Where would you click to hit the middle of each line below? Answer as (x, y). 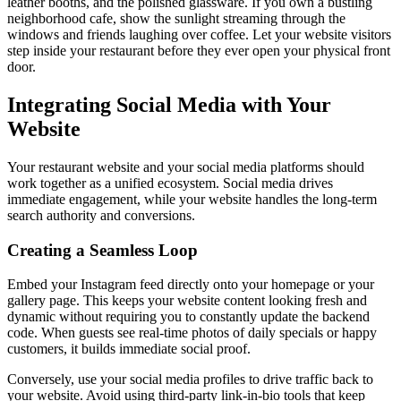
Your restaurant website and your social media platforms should (186, 166)
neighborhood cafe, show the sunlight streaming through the (176, 18)
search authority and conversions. (101, 215)
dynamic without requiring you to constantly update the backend (188, 317)
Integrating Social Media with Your (169, 104)
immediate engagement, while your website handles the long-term (192, 199)
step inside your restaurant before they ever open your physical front (199, 51)
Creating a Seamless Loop (102, 250)
